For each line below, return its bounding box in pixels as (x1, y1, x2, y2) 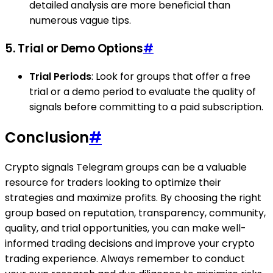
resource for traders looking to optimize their (5, 175, 221, 190)
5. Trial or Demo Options (5, 40, 143, 57)
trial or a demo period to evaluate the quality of (29, 84, 256, 99)
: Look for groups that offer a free (91, 69, 250, 83)
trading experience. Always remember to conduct (5, 252, 245, 266)
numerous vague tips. (29, 13, 131, 28)
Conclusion (5, 127, 89, 147)
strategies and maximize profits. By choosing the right (5, 191, 261, 205)
